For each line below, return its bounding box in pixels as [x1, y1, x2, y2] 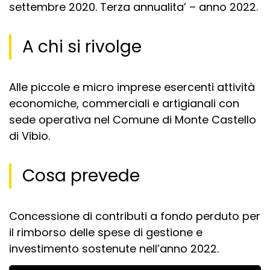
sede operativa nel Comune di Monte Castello [9, 111, 256, 127]
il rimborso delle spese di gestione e [9, 224, 202, 240]
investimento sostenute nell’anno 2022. [9, 240, 222, 256]
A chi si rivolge [22, 34, 142, 58]
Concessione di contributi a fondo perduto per [9, 208, 260, 224]
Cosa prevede [22, 163, 140, 187]
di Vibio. [9, 128, 53, 143]
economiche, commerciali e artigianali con [9, 95, 239, 111]
